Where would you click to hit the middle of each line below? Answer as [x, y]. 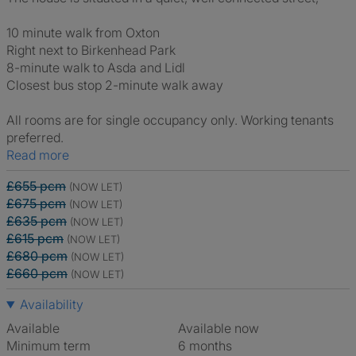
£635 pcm [37, 221]
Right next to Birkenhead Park [91, 50]
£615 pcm [35, 238]
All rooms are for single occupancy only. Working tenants [170, 120]
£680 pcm [37, 256]
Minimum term [48, 346]
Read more [42, 155]
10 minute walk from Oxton [83, 33]
